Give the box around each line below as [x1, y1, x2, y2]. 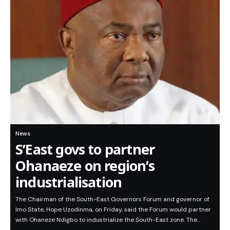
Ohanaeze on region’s [15, 156, 155, 176]
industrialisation [15, 172, 122, 192]
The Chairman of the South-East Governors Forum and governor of [15, 195, 209, 204]
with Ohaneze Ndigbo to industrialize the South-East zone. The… [15, 216, 201, 224]
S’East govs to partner [15, 140, 155, 159]
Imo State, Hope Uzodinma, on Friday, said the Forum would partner [15, 205, 211, 214]
